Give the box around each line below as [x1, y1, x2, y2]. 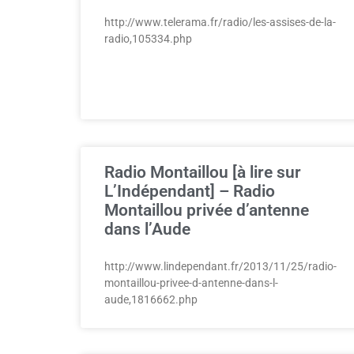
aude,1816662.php [104, 293, 198, 306]
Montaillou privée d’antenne [104, 201, 309, 220]
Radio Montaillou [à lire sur [104, 163, 301, 182]
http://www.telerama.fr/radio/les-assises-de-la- [104, 16, 336, 28]
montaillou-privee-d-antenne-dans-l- [104, 277, 278, 289]
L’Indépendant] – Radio [104, 182, 275, 201]
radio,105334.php [104, 32, 192, 45]
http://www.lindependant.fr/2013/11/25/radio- [104, 260, 337, 273]
